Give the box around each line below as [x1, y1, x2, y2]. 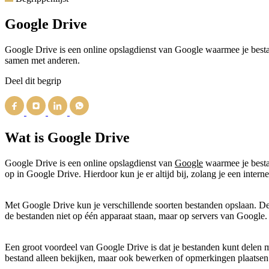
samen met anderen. [5, 55, 80, 65]
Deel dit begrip [5, 75, 61, 86]
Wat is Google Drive [5, 129, 130, 145]
